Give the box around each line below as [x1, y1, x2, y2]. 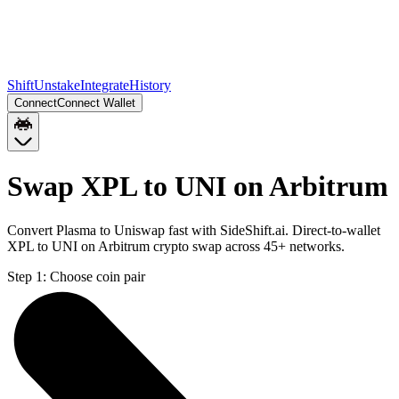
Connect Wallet [57, 96, 135, 110]
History [129, 77, 171, 93]
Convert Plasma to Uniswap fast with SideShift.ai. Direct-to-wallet [7, 222, 380, 238]
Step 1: [7, 268, 46, 284]
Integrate [80, 77, 129, 93]
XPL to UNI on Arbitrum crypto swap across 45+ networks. [7, 238, 345, 254]
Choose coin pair [50, 268, 145, 284]
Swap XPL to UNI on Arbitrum [7, 170, 388, 203]
